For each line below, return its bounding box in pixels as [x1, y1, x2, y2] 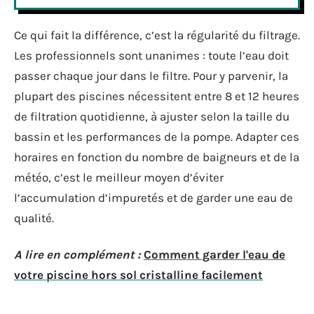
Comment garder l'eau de [144, 247, 285, 261]
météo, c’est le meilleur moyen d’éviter [14, 170, 224, 184]
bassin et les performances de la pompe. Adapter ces [14, 130, 299, 144]
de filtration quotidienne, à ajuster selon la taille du [14, 109, 289, 123]
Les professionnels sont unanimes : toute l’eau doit [14, 48, 289, 62]
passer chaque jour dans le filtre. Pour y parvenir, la [14, 69, 288, 83]
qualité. [14, 211, 54, 225]
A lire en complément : [14, 247, 141, 261]
